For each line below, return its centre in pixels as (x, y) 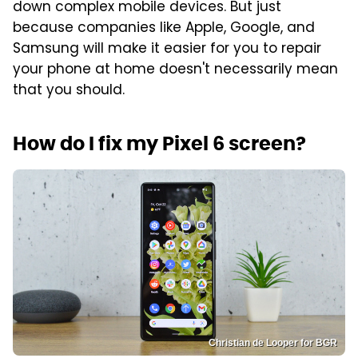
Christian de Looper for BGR (273, 343)
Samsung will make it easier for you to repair (167, 49)
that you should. (69, 91)
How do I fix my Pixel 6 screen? (159, 143)
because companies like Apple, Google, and (164, 28)
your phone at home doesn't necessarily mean (175, 70)
